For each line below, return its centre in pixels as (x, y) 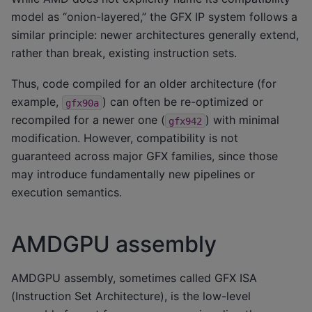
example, (37, 102)
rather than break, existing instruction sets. (124, 53)
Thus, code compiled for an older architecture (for (144, 84)
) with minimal (242, 120)
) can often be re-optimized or (183, 102)
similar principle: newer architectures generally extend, (155, 34)
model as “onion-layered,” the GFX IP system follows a (154, 16)
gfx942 (185, 121)
